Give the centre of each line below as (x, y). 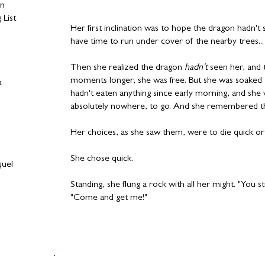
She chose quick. (102, 159)
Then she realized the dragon (127, 68)
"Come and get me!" (109, 198)
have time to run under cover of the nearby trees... (167, 42)
